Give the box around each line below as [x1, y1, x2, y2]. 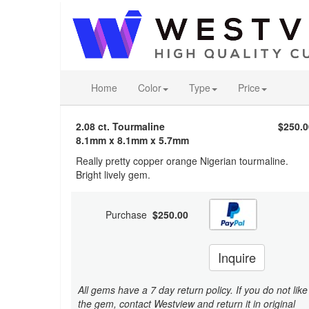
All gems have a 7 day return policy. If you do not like [78, 283, 308, 297]
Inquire [218, 248, 256, 267]
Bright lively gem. [76, 168, 150, 182]
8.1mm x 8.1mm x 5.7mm [76, 133, 189, 148]
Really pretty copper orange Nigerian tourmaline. [76, 154, 288, 168]
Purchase [106, 208, 152, 222]
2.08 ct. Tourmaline [76, 119, 165, 134]
